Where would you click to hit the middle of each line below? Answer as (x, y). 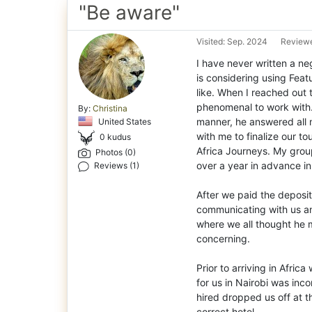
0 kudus (116, 137)
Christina (110, 109)
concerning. (223, 238)
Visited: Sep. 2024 (232, 42)
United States (124, 122)
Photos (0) (114, 153)
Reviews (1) (116, 165)
